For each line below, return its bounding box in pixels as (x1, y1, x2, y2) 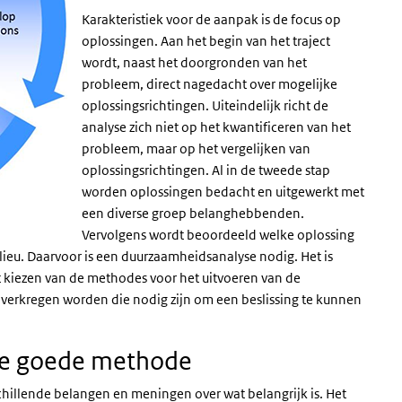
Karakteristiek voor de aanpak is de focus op (82, 11, 341, 28)
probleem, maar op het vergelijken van (82, 140, 310, 157)
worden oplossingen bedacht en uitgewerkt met (82, 183, 364, 200)
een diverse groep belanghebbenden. (82, 205, 304, 222)
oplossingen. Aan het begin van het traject (82, 32, 330, 49)
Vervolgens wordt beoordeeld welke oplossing (82, 226, 354, 243)
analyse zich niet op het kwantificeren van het (82, 118, 351, 135)
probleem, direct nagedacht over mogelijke (82, 75, 337, 92)
